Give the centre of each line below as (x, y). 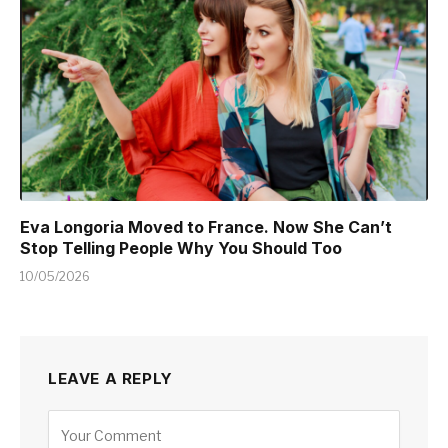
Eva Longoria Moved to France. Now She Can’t (206, 226)
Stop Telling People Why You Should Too (181, 247)
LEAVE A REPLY (110, 378)
